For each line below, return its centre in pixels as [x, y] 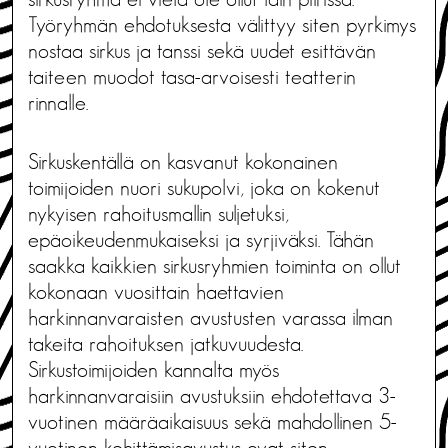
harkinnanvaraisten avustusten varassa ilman [210, 317]
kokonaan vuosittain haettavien [156, 291]
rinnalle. [58, 102]
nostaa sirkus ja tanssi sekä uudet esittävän [202, 50]
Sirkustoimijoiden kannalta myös [153, 369]
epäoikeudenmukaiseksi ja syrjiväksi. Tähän [201, 239]
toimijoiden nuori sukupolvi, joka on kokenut [204, 187]
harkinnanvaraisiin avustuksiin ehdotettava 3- [212, 395]
